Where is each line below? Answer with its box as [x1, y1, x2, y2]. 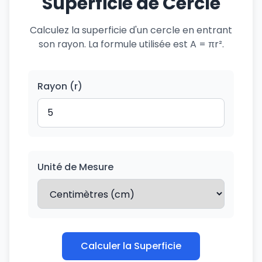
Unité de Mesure [37, 160, 113, 174]
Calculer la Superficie [81, 239, 181, 253]
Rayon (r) [37, 80, 82, 93]
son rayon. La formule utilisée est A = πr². [38, 37, 224, 51]
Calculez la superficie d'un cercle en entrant [30, 23, 232, 37]
